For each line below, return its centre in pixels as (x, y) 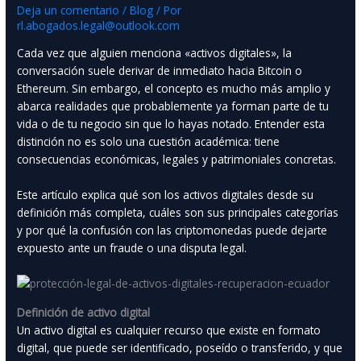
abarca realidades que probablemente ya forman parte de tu (173, 106)
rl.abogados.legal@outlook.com (99, 26)
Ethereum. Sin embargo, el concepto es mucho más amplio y (174, 89)
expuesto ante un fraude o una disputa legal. (132, 248)
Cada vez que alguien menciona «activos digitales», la (155, 53)
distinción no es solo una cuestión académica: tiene (149, 142)
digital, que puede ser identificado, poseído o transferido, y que (180, 347)
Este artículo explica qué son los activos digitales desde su (166, 195)
